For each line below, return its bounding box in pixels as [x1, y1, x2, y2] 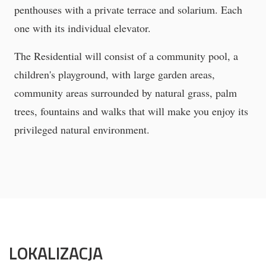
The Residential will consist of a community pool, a [14, 49, 238, 64]
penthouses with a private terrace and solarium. [14, 2, 221, 17]
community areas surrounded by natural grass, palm [14, 85, 237, 100]
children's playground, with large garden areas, [14, 67, 215, 82]
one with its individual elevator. [14, 21, 151, 36]
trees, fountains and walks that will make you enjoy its [14, 104, 248, 119]
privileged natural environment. [14, 122, 150, 137]
